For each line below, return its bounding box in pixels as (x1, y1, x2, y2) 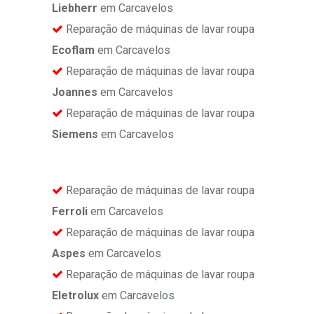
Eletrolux (52, 289, 99, 303)
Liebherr (52, 1, 97, 15)
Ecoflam (52, 43, 95, 57)
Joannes (52, 86, 97, 100)
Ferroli (52, 205, 88, 219)
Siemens (52, 128, 98, 142)
